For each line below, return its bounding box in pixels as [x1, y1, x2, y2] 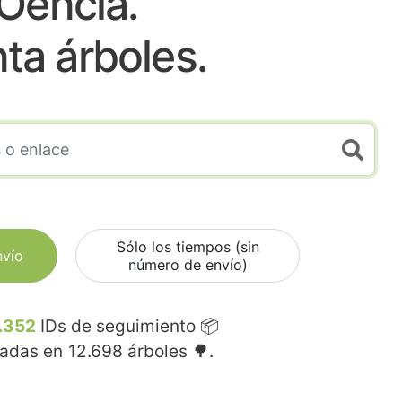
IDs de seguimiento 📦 [36, 316, 219, 337]
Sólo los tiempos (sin [116, 238, 259, 257]
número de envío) [127, 256, 248, 275]
